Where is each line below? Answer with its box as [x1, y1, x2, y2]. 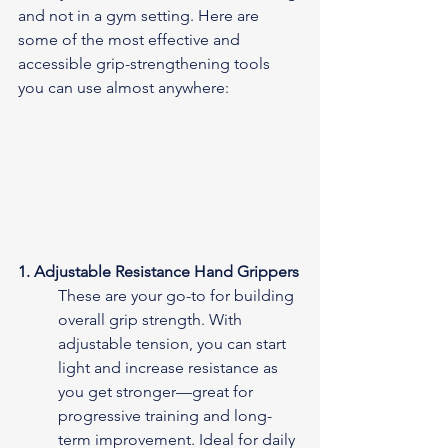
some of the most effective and [18, 29, 244, 49]
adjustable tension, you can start [58, 333, 290, 353]
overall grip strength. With [58, 309, 246, 329]
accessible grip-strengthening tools [18, 53, 274, 73]
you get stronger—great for [58, 381, 257, 401]
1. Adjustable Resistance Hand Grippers [18, 261, 299, 281]
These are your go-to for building [58, 285, 298, 305]
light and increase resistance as [58, 357, 282, 377]
